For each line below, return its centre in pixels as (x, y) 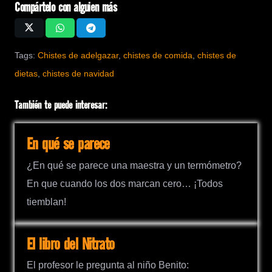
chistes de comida (158, 56)
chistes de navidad (78, 74)
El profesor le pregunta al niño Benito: (108, 265)
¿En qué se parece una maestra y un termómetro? (134, 165)
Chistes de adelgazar (78, 56)
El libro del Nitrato (71, 245)
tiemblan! (46, 202)
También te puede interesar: (61, 106)
